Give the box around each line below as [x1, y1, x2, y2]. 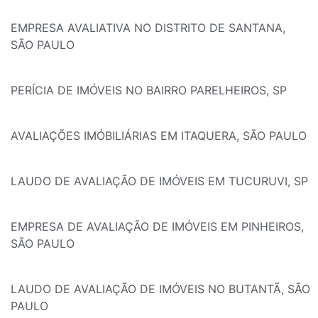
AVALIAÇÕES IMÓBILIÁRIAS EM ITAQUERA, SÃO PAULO [11, 128, 307, 143]
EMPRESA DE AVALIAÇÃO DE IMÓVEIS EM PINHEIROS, [11, 219, 304, 234]
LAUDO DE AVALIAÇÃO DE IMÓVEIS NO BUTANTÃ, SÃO [11, 282, 310, 297]
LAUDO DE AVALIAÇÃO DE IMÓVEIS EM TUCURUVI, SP [11, 174, 308, 189]
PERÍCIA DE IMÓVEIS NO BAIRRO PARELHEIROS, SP [11, 83, 287, 98]
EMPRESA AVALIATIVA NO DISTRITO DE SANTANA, [11, 21, 285, 35]
